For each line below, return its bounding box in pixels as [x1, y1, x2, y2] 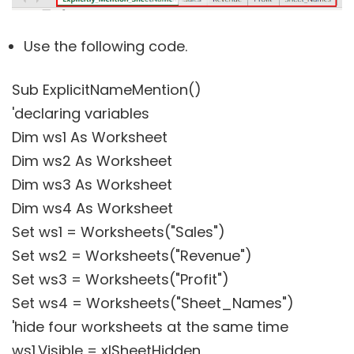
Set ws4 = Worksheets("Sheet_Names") [12, 293, 294, 314]
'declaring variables [12, 104, 149, 124]
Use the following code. [24, 36, 187, 57]
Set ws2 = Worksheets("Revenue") [12, 246, 252, 266]
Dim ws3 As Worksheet [12, 175, 172, 195]
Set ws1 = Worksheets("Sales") [12, 222, 225, 243]
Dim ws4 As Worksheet [12, 198, 173, 219]
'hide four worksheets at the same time [12, 317, 288, 337]
